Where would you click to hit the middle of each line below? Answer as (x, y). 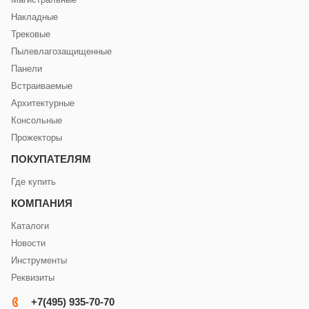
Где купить (33, 182)
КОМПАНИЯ (42, 203)
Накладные (34, 17)
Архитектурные (43, 103)
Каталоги (30, 226)
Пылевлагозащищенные (61, 51)
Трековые (31, 34)
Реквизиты (33, 278)
